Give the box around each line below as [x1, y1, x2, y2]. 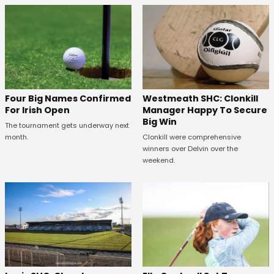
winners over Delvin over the [142, 143, 238, 154]
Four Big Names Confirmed [5, 92, 131, 105]
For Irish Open [5, 103, 70, 116]
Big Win [142, 115, 177, 128]
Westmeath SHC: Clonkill [142, 92, 258, 105]
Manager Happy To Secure [142, 103, 267, 116]
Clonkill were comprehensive [142, 131, 241, 142]
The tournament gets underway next [5, 120, 129, 130]
